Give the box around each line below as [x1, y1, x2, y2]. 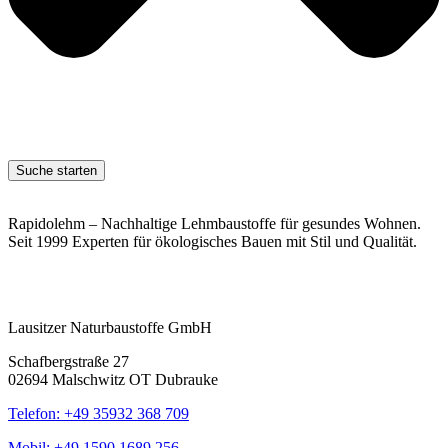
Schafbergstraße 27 [8, 352, 129, 370]
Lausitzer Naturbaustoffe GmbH [8, 318, 212, 336]
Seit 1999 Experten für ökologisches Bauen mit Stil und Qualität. [8, 232, 417, 250]
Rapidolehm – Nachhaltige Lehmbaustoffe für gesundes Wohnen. [8, 214, 421, 232]
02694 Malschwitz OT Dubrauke [8, 370, 218, 388]
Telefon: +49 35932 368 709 [8, 404, 189, 422]
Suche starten [16, 162, 97, 178]
